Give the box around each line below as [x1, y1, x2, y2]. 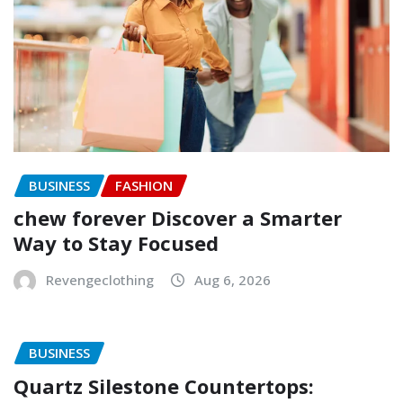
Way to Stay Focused [13, 229, 219, 257]
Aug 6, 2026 [194, 271, 271, 290]
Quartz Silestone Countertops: [13, 372, 314, 399]
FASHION [115, 175, 173, 194]
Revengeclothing [46, 271, 154, 290]
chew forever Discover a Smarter [13, 204, 342, 232]
